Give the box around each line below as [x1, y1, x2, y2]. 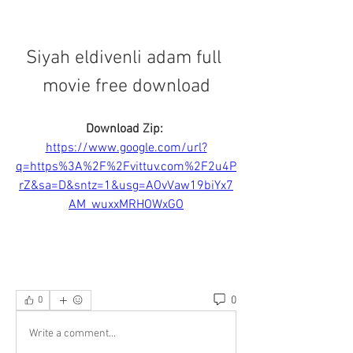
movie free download [42, 76, 210, 98]
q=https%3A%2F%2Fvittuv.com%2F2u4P [16, 159, 236, 175]
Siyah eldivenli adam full [26, 47, 221, 69]
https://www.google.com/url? [45, 140, 207, 156]
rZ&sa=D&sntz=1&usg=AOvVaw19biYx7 [19, 178, 233, 194]
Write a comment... [29, 326, 116, 340]
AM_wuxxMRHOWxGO [69, 197, 184, 213]
